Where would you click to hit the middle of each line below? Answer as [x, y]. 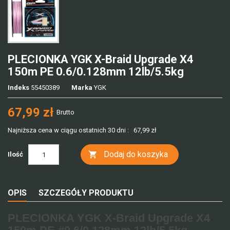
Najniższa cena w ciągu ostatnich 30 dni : [68, 130]
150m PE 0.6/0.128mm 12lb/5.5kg [96, 72]
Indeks [18, 88]
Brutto [65, 112]
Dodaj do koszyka [136, 154]
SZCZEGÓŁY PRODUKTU [86, 193]
